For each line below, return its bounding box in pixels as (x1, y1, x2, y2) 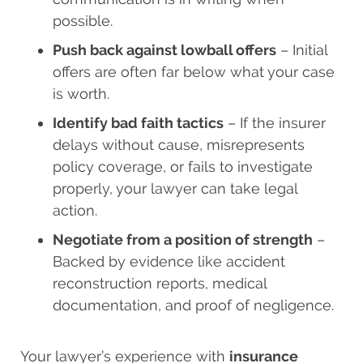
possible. (53, 11, 113, 29)
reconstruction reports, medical (53, 274, 267, 292)
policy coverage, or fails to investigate (53, 157, 313, 175)
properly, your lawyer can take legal (53, 179, 297, 197)
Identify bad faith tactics (53, 113, 224, 131)
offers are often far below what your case (53, 62, 335, 80)
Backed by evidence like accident (53, 252, 285, 270)
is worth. (53, 84, 109, 102)
